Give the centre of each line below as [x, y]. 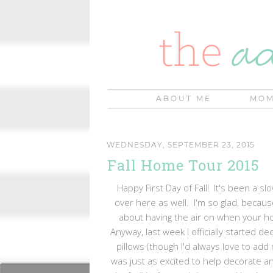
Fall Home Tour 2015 [183, 165]
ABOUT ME [184, 98]
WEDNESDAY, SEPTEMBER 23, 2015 [181, 144]
